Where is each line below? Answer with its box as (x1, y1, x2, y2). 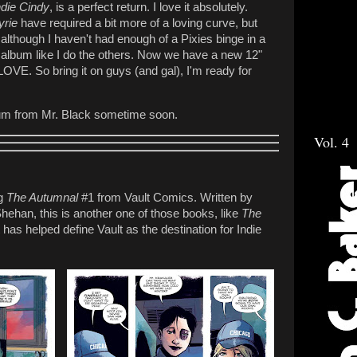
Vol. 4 (314, 132, 349, 152)
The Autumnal (6, 191, 78, 205)
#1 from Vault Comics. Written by (78, 191, 253, 205)
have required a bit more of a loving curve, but (18, 17, 257, 30)
